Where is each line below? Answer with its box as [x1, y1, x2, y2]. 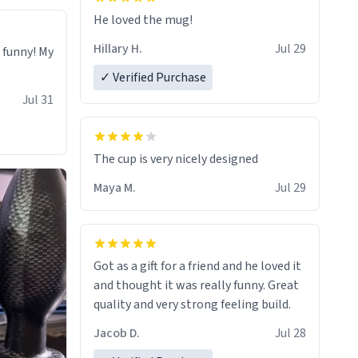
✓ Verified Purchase [100, 69, 206, 87]
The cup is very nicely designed [93, 150, 258, 169]
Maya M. [93, 179, 136, 197]
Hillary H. [93, 40, 142, 58]
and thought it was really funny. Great [93, 276, 299, 295]
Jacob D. [93, 324, 140, 343]
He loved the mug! [93, 11, 193, 30]
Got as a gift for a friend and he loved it [93, 257, 301, 276]
